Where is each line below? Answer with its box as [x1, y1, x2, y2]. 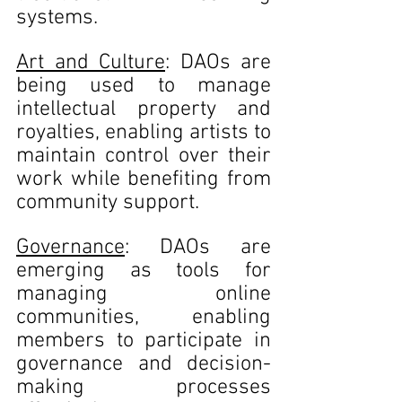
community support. [16, 190, 199, 215]
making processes [16, 375, 271, 400]
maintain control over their [16, 144, 271, 169]
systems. [16, 5, 98, 31]
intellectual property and [16, 97, 271, 122]
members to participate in [16, 328, 271, 354]
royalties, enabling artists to [16, 120, 271, 145]
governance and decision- [16, 352, 271, 377]
